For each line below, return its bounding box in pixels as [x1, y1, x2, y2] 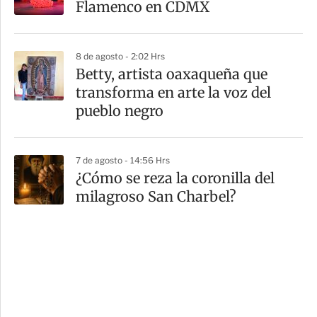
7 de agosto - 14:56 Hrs [76, 154, 170, 166]
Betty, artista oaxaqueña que [76, 64, 267, 83]
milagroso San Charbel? [76, 187, 236, 205]
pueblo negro [76, 101, 163, 120]
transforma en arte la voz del [76, 83, 271, 101]
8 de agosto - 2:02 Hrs [76, 50, 165, 62]
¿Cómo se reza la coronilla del [76, 168, 275, 187]
